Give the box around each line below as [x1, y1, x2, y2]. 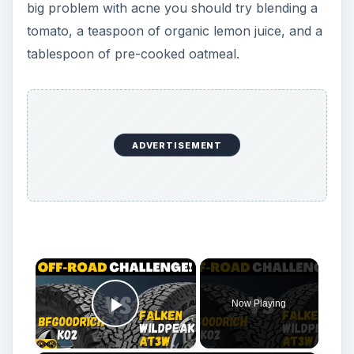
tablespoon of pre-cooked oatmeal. [26, 45, 239, 62]
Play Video [115, 314, 230, 341]
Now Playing [232, 298, 287, 310]
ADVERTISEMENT [131, 139, 223, 151]
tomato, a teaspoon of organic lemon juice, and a [26, 22, 322, 39]
